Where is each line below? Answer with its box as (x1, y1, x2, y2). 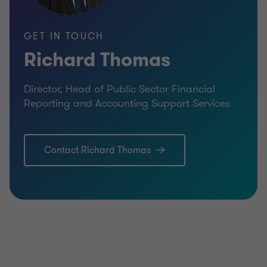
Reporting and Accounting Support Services (24, 95, 230, 111)
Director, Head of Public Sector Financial (24, 81, 215, 97)
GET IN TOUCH (24, 30, 104, 44)
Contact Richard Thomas (44, 144, 151, 157)
